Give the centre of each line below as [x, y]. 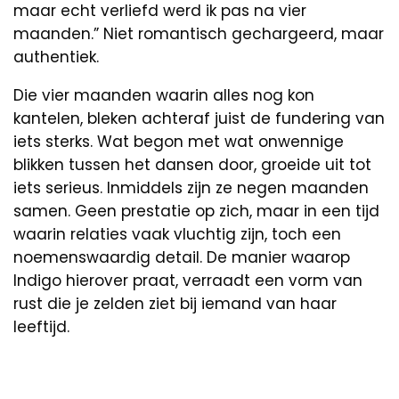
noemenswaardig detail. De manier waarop [182, 257]
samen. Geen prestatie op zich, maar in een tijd [196, 211]
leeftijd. [41, 326]
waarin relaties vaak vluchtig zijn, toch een [177, 234]
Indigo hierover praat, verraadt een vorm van [188, 280]
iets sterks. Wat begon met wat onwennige [179, 141]
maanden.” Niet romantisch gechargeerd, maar [199, 33]
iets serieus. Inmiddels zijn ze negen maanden [191, 187]
